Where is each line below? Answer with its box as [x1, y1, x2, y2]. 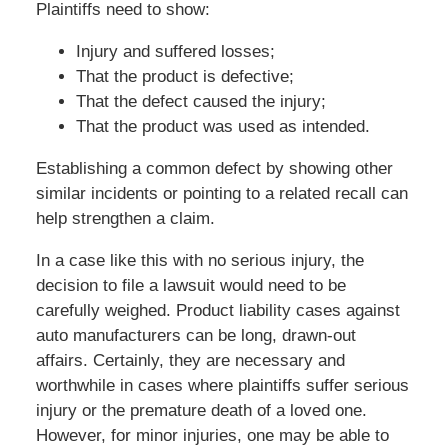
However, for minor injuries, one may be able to [35, 426, 389, 446]
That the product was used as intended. [75, 117, 370, 137]
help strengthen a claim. [35, 209, 215, 229]
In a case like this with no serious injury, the [35, 251, 364, 271]
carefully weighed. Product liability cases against [35, 301, 400, 321]
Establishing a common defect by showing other [35, 159, 393, 179]
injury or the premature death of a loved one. [35, 401, 367, 421]
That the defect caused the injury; [75, 92, 326, 112]
